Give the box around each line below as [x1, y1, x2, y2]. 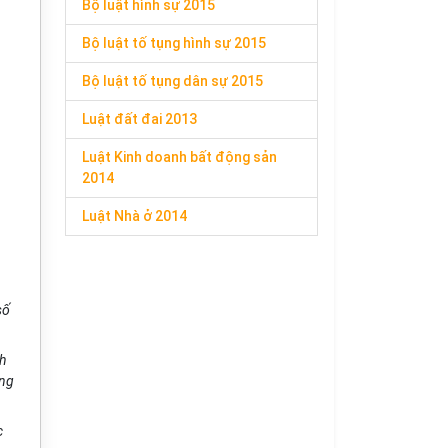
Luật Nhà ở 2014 [82, 208, 187, 224]
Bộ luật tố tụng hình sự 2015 [82, 35, 266, 51]
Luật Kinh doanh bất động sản [82, 149, 277, 165]
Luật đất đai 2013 [82, 111, 197, 127]
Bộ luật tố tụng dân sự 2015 [82, 73, 263, 89]
